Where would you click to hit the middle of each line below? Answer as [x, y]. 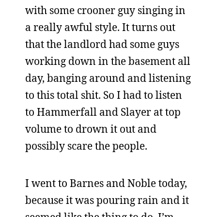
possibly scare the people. [86, 146]
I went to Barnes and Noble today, [106, 183]
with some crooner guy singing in [105, 10]
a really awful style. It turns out [100, 27]
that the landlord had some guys [102, 44]
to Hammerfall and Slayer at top [103, 112]
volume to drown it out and [91, 129]
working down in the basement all [108, 61]
